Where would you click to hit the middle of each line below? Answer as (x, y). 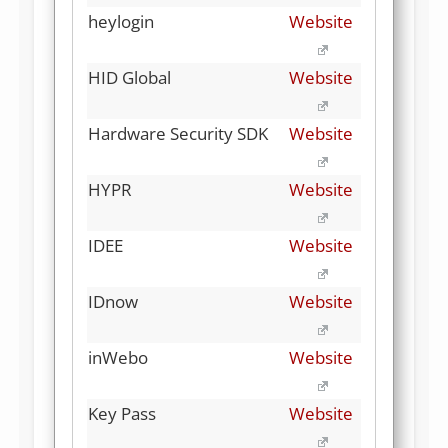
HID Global (129, 77)
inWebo (118, 357)
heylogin (121, 21)
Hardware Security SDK (178, 133)
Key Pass (122, 413)
